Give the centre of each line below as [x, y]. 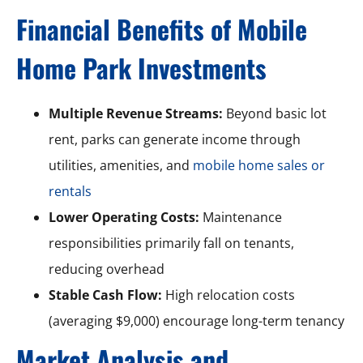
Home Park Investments [141, 67]
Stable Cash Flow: [105, 295]
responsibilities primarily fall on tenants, [171, 243]
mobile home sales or [259, 165]
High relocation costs [228, 295]
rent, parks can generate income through [175, 139]
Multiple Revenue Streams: [136, 113]
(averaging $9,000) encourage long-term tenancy [196, 320]
